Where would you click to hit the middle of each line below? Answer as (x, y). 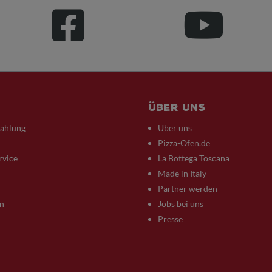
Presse (170, 219)
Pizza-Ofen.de (184, 143)
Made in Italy (182, 173)
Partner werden (188, 189)
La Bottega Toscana (194, 158)
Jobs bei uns (181, 204)
